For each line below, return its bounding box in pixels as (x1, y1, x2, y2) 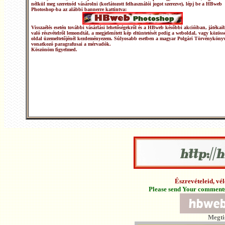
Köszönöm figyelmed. (31, 47, 77, 52)
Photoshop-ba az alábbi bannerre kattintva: (31, 7, 127, 12)
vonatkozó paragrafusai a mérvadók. (31, 41, 113, 47)
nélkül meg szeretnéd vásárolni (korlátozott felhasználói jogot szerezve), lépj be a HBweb (31, 1, 222, 7)
